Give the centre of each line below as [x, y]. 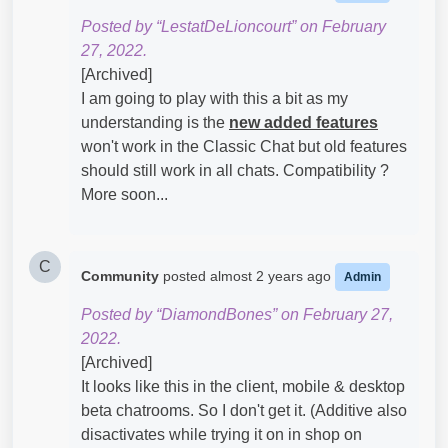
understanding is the [155, 122]
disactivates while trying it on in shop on [221, 434]
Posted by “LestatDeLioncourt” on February [233, 26]
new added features [303, 122]
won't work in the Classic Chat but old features [244, 146]
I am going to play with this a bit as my [214, 98]
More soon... [124, 194]
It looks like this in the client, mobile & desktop [243, 386]
